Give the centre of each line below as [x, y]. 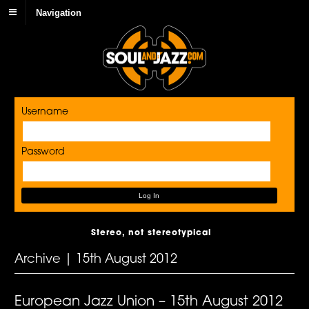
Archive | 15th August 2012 [96, 259]
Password [43, 152]
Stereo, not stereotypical [151, 233]
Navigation [59, 12]
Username [45, 112]
